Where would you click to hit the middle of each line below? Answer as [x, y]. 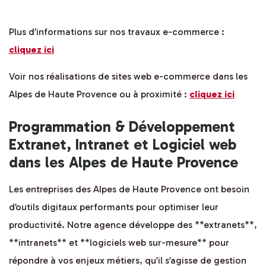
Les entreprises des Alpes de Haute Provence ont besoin [129, 189]
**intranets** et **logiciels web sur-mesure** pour [119, 243]
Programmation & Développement [122, 127]
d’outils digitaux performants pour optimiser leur [114, 207]
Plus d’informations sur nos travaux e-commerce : [117, 32]
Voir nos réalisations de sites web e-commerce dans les [128, 77]
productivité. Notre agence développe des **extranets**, [133, 225]
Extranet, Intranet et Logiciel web [123, 145]
